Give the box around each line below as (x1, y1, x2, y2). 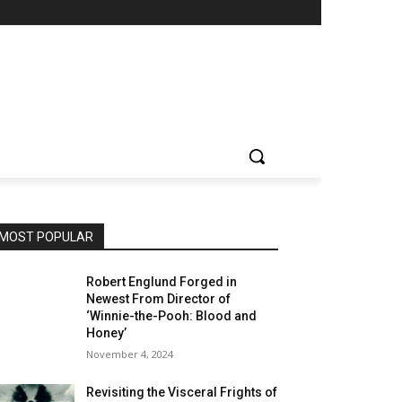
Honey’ (86, 326, 127, 340)
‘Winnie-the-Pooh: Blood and (86, 309, 258, 323)
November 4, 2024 (86, 347, 174, 361)
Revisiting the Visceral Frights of (86, 385, 278, 399)
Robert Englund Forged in (86, 275, 238, 289)
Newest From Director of (86, 292, 232, 306)
